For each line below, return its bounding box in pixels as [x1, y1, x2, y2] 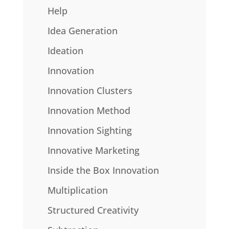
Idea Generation [47, 25, 118, 37]
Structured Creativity [47, 204, 139, 217]
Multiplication [47, 184, 108, 197]
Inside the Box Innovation [47, 164, 159, 177]
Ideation [47, 44, 83, 57]
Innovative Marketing [47, 144, 140, 157]
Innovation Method [47, 104, 130, 117]
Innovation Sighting [47, 124, 132, 137]
